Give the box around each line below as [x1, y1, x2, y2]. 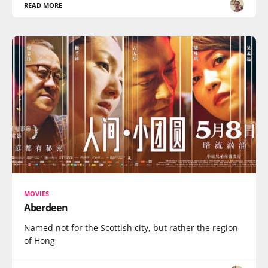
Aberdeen [24, 201, 68, 214]
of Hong [24, 235, 55, 246]
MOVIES [24, 189, 50, 198]
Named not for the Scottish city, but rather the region [24, 222, 238, 233]
